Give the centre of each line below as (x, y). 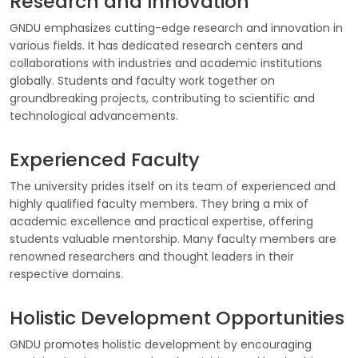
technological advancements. (94, 116)
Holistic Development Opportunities (177, 318)
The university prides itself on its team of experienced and (173, 186)
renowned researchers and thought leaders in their (152, 257)
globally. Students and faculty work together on (142, 81)
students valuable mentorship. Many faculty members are (173, 239)
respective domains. (66, 274)
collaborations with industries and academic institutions (166, 63)
